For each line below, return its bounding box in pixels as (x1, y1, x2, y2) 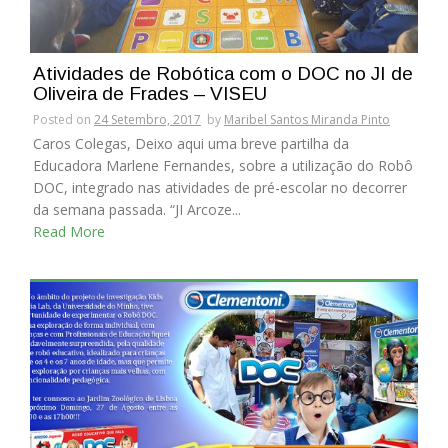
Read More (33, 222, 105, 242)
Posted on (33, 111, 94, 129)
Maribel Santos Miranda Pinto (224, 111, 390, 129)
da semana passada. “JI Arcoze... (33, 200, 241, 220)
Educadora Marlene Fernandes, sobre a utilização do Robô (33, 156, 413, 176)
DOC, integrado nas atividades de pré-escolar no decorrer (33, 178, 407, 198)
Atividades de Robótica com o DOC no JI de (33, 63, 413, 85)
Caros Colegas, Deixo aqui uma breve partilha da (33, 134, 349, 154)
